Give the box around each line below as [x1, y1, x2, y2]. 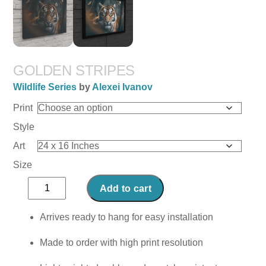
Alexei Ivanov [92, 82, 153, 93]
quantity [27, 211, 61, 221]
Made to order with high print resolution [40, 237, 204, 248]
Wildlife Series [13, 82, 77, 93]
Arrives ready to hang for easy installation [40, 211, 214, 222]
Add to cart [99, 183, 152, 194]
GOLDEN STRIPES [13, 62, 135, 78]
